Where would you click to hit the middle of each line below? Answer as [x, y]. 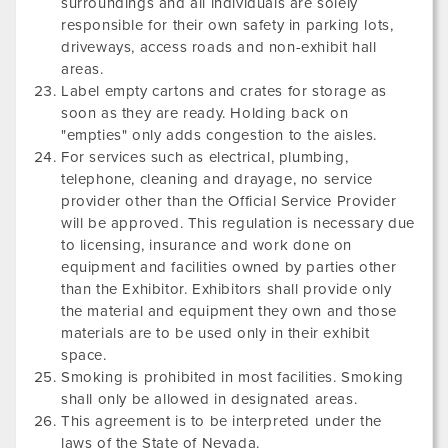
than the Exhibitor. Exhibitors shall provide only [226, 289]
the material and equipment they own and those [229, 311]
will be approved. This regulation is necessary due [238, 223]
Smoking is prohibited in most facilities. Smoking [232, 377]
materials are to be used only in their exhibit [215, 333]
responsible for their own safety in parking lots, [227, 25]
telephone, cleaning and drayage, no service [217, 179]
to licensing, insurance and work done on [207, 245]
